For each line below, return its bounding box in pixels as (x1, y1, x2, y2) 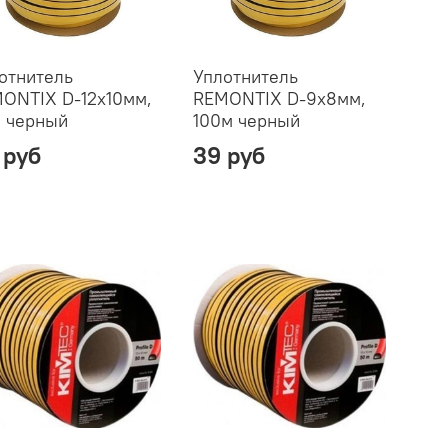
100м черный (192, 108, 300, 132)
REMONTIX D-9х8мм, (192, 86, 366, 110)
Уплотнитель (192, 64, 298, 88)
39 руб (192, 139, 265, 170)
